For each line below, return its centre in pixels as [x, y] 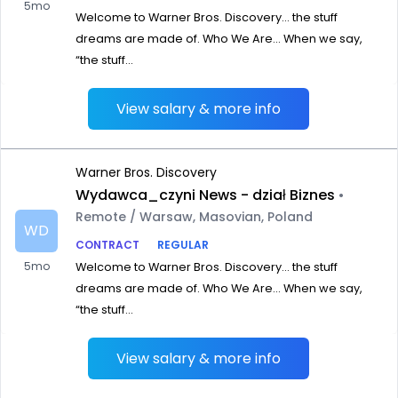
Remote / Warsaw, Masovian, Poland [194, 217]
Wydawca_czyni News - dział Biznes [205, 195]
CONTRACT [107, 245]
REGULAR [183, 245]
